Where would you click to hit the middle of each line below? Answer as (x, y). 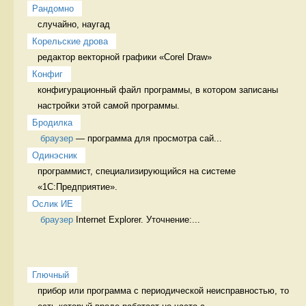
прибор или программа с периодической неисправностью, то (163, 290)
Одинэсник (55, 155)
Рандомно (53, 8)
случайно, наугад (75, 24)
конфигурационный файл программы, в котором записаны (158, 89)
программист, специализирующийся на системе (137, 171)
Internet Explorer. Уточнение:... (137, 219)
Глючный (51, 275)
